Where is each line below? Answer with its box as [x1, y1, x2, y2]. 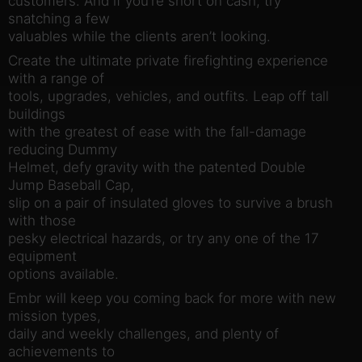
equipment [8, 247, 77, 264]
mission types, [8, 307, 101, 324]
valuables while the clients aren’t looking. [8, 27, 271, 44]
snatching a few [8, 10, 110, 27]
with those [8, 212, 76, 229]
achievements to [8, 343, 115, 360]
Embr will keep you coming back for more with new [8, 289, 336, 306]
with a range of [8, 69, 104, 86]
